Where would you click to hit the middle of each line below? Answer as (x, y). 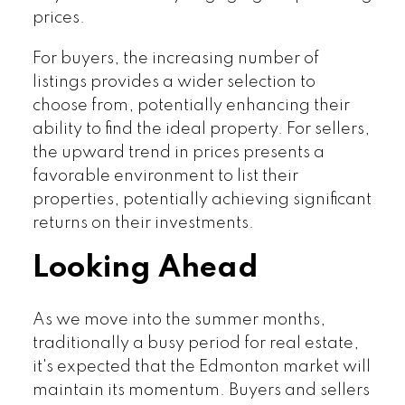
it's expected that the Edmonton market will (201, 367)
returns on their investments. (143, 224)
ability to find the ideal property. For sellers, (201, 130)
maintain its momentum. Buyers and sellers (201, 391)
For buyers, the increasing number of (175, 59)
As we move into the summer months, (179, 320)
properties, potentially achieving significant (202, 200)
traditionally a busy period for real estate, (195, 344)
